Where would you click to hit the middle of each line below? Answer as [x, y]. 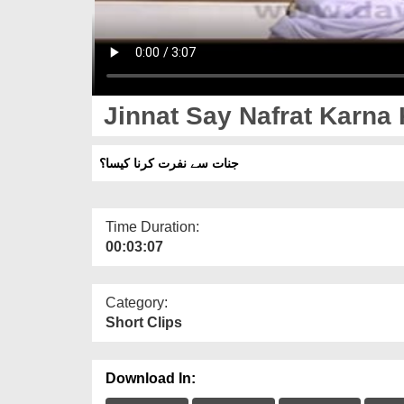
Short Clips [144, 322]
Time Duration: [152, 226]
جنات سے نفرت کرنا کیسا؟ [169, 163]
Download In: [151, 378]
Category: [137, 302]
